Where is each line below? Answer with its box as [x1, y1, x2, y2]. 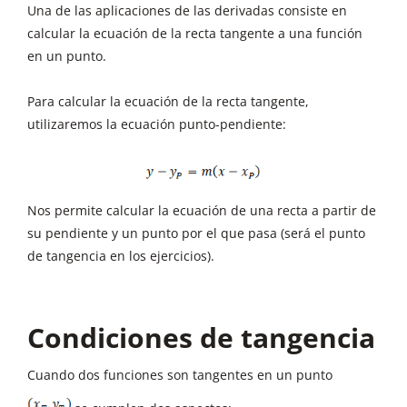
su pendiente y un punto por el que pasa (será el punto [27, 223, 365, 242]
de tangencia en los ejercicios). [27, 246, 214, 264]
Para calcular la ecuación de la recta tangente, [27, 93, 309, 110]
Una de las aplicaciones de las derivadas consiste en [27, 2, 347, 19]
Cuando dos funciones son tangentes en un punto [27, 365, 333, 383]
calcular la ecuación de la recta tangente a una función [27, 25, 362, 42]
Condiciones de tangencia [27, 318, 375, 356]
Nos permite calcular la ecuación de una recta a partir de [27, 201, 376, 219]
